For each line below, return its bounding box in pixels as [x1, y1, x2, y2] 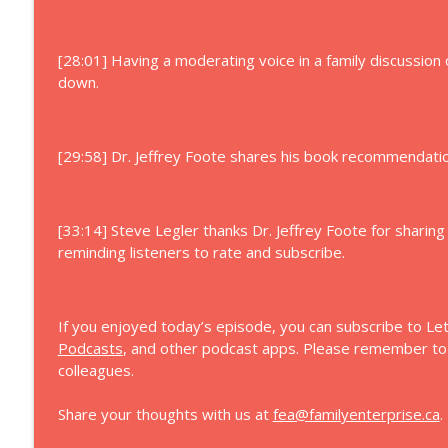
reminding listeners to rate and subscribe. [57, 242, 345, 262]
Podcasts [57, 338, 123, 358]
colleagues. [57, 360, 134, 380]
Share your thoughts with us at [57, 404, 273, 424]
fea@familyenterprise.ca [272, 404, 440, 424]
